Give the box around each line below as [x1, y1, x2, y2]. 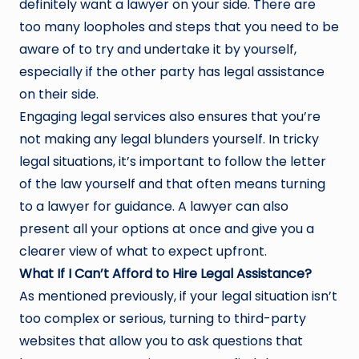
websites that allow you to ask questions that [19, 331, 303, 350]
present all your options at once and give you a [19, 219, 314, 238]
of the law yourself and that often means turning [19, 174, 325, 193]
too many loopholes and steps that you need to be [19, 17, 339, 36]
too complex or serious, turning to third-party [19, 309, 306, 328]
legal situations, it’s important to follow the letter [19, 151, 326, 171]
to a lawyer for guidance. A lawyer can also [19, 196, 288, 216]
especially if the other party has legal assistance [19, 62, 325, 81]
